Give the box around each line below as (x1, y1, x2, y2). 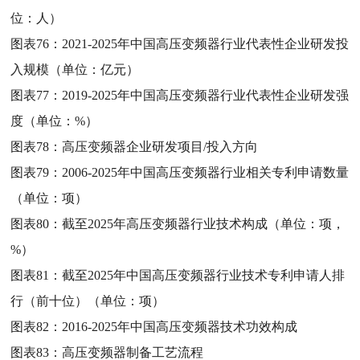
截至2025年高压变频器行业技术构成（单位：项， (62, 216, 346, 231)
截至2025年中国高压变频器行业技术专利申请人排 (62, 268, 346, 282)
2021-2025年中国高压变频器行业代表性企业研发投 (62, 36, 350, 51)
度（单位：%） (10, 113, 99, 128)
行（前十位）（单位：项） (10, 293, 166, 308)
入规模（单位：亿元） (10, 62, 140, 76)
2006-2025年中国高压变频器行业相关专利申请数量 (62, 165, 350, 179)
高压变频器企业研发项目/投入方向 (62, 139, 259, 153)
